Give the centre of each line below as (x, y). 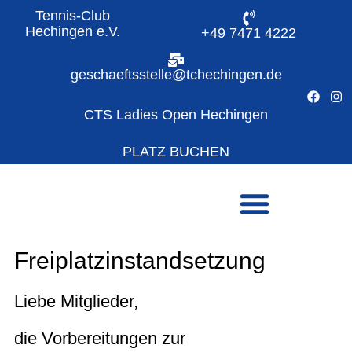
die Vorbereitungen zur (100, 339)
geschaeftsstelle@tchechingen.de (176, 75)
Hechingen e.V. (72, 31)
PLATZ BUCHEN (176, 152)
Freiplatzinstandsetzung (140, 260)
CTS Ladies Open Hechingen (176, 115)
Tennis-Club (72, 16)
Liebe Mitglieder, (76, 301)
